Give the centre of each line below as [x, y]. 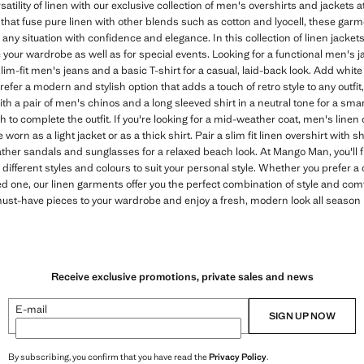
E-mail [31, 310]
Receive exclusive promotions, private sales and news [182, 277]
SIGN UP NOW [302, 316]
